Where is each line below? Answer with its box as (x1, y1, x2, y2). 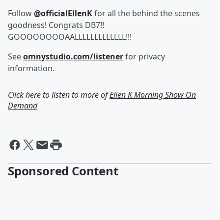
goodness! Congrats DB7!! (8, 20, 104, 30)
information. (8, 63, 55, 74)
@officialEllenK (34, 8, 92, 19)
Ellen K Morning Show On (110, 89, 196, 100)
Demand (8, 100, 37, 111)
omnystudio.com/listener (23, 51, 123, 62)
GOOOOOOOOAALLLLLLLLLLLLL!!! (8, 31, 136, 42)
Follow (8, 8, 34, 19)
